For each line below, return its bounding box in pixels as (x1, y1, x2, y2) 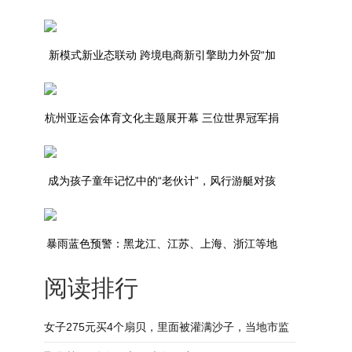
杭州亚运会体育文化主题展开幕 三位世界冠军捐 (45, 112, 279, 124)
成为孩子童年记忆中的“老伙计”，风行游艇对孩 (48, 174, 276, 187)
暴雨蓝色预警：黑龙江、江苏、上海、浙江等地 (46, 237, 277, 250)
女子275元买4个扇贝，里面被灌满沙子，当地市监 (44, 321, 289, 333)
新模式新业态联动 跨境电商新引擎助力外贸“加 (48, 49, 276, 61)
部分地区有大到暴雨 (112, 277, 211, 289)
